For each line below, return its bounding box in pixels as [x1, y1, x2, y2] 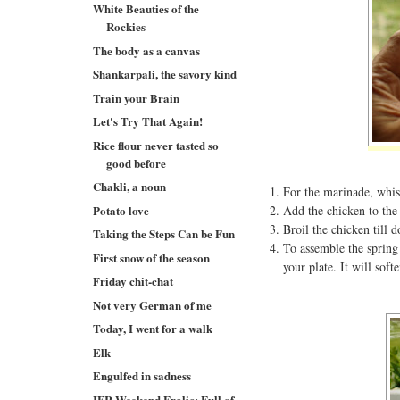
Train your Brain [93, 88, 180, 106]
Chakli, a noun [93, 178, 167, 195]
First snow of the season [93, 248, 211, 266]
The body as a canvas [93, 41, 201, 59]
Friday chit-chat [93, 272, 174, 289]
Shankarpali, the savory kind [93, 65, 237, 82]
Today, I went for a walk [93, 320, 213, 337]
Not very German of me [93, 296, 212, 313]
